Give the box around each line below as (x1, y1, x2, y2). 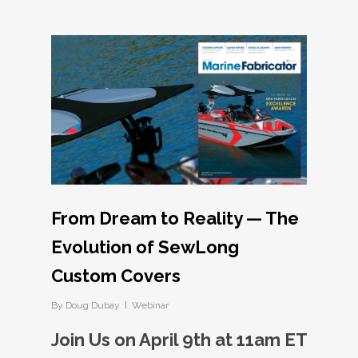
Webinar (132, 299, 169, 311)
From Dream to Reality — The (51, 207, 299, 229)
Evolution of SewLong (51, 236, 239, 257)
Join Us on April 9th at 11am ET (51, 328, 307, 350)
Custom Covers (51, 265, 181, 286)
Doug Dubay (66, 299, 120, 311)
